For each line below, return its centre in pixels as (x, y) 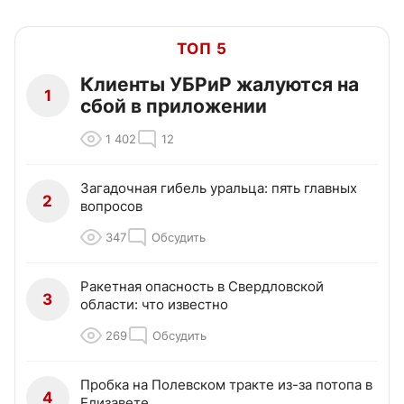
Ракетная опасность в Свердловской (202, 287)
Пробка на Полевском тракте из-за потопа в (226, 385)
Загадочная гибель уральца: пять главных (219, 188)
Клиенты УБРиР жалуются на (220, 85)
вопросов (111, 207)
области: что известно (154, 305)
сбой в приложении (174, 106)
